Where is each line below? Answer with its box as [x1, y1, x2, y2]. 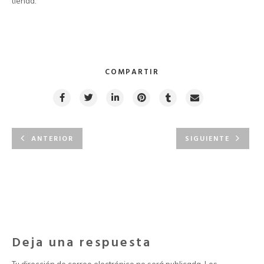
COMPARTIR [105, 66, 159, 78]
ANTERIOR [31, 133, 74, 145]
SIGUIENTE [185, 133, 230, 145]
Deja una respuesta [12, 233, 151, 253]
